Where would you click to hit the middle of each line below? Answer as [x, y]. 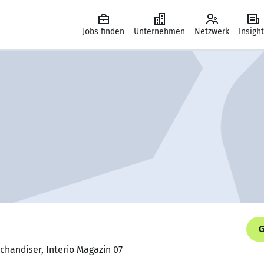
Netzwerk [212, 32]
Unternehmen [159, 32]
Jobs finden [103, 32]
